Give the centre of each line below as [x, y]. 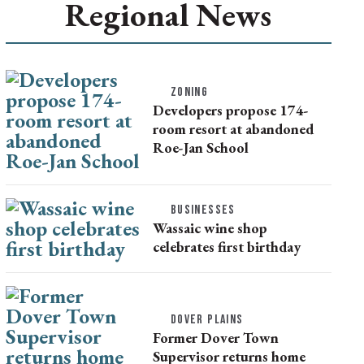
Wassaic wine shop [210, 227]
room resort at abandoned [233, 129]
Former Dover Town [215, 337]
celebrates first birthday [226, 246]
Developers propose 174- [230, 110]
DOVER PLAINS [207, 319]
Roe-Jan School [200, 148]
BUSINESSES [203, 210]
